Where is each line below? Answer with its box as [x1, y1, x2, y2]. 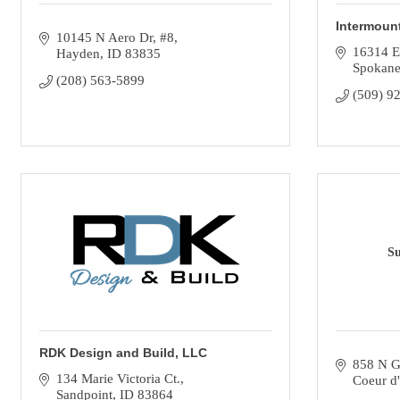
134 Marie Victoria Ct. [55, 371, 180, 386]
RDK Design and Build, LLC [39, 346, 207, 360]
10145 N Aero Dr [55, 30, 153, 45]
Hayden [55, 46, 100, 61]
